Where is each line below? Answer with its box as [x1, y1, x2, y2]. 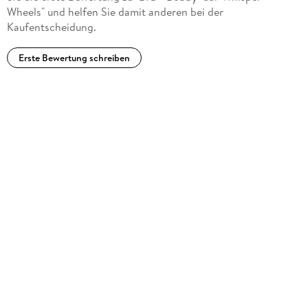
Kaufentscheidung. [6, 19, 96, 35]
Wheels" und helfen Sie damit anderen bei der [6, 4, 223, 20]
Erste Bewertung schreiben [18, 51, 130, 65]
